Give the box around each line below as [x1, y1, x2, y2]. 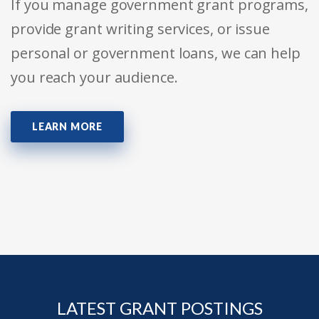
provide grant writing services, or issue [11, 19, 270, 39]
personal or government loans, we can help [11, 43, 300, 63]
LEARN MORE [32, 120, 103, 133]
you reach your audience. [11, 68, 178, 88]
